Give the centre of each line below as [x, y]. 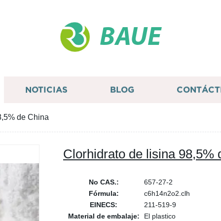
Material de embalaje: [104, 216]
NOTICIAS [46, 90]
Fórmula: [104, 193]
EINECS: [104, 205]
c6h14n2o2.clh [167, 193]
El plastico [160, 216]
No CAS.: [104, 182]
